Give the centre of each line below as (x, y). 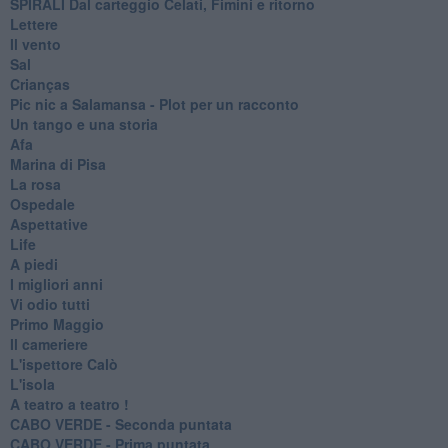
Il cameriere (48, 343)
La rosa (35, 183)
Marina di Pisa (57, 163)
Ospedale (42, 203)
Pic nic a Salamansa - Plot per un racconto (154, 103)
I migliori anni (56, 283)
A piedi (33, 263)
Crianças (39, 83)
